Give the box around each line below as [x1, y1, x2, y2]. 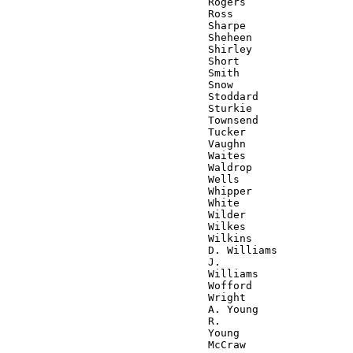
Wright [6, 291, 246, 303]
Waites [6, 149, 246, 162]
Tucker [6, 125, 246, 138]
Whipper [6, 184, 252, 197]
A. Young [6, 303, 258, 315]
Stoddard [6, 90, 258, 102]
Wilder [6, 208, 246, 221]
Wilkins [6, 232, 252, 244]
